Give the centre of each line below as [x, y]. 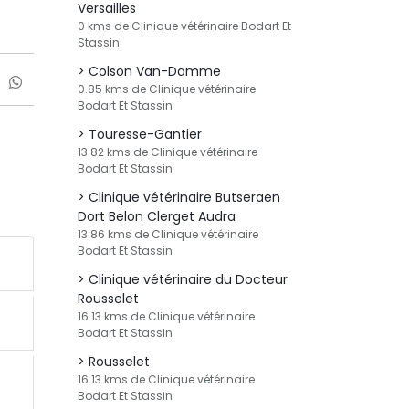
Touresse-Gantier [145, 134]
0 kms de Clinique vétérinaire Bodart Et [184, 26]
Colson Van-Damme [155, 71]
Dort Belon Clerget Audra [157, 216]
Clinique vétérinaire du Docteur [188, 279]
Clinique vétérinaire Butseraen [184, 197]
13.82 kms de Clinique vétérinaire [168, 152]
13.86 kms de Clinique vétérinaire [168, 234]
